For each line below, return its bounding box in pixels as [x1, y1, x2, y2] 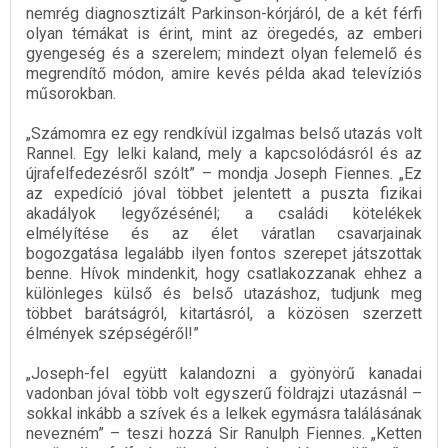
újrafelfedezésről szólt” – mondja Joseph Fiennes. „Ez [26, 164, 422, 184]
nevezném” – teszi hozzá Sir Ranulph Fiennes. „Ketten [26, 424, 422, 444]
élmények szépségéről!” [26, 324, 199, 344]
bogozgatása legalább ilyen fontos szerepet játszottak [26, 244, 422, 264]
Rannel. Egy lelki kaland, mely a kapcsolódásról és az [26, 144, 422, 164]
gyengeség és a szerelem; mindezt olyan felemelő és [26, 44, 422, 64]
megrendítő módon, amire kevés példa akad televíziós [26, 64, 422, 84]
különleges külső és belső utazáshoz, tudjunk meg [26, 284, 422, 304]
